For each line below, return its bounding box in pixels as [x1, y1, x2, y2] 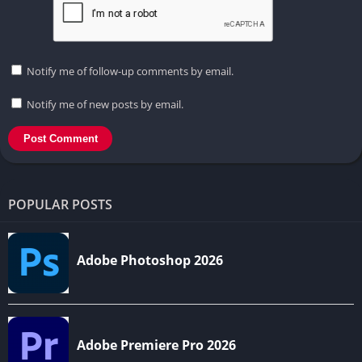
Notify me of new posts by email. [27, 96, 183, 112]
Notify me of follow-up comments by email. [27, 63, 234, 78]
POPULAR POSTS [8, 195, 112, 213]
